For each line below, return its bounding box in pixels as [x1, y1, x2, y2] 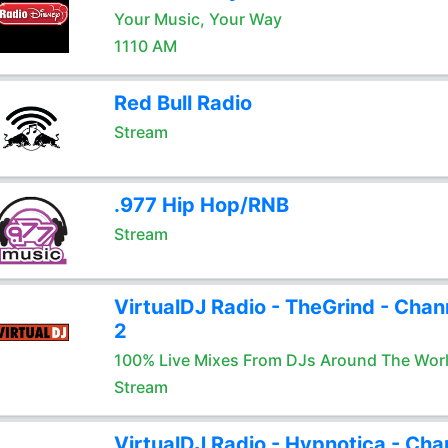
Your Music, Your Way [113, 9, 282, 29]
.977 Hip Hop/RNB [113, 193, 289, 217]
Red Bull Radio [113, 91, 252, 115]
